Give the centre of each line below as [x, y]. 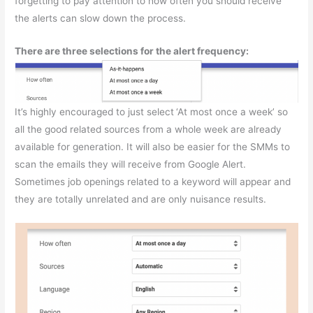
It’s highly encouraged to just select [95, 111]
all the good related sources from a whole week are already [148, 129]
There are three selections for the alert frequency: [132, 51]
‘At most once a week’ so [232, 111]
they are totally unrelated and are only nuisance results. [141, 199]
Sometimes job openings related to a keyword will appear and [153, 181]
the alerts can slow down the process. [101, 18]
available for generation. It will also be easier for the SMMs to [153, 146]
